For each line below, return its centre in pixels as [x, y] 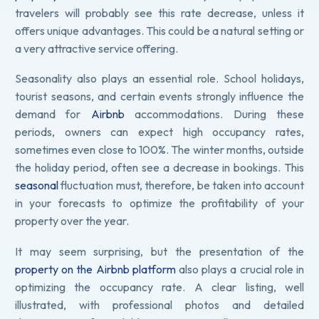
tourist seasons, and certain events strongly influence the [159, 96]
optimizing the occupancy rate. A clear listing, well [159, 287]
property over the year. [72, 221]
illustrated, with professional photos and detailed [159, 304]
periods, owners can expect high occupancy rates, [159, 132]
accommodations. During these [214, 114]
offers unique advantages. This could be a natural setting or [159, 30]
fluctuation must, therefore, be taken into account [181, 185]
